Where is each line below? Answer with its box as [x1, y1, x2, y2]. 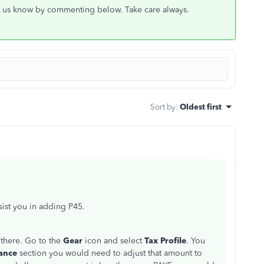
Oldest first [180, 102, 222, 111]
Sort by [150, 102, 176, 111]
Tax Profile [144, 236, 186, 246]
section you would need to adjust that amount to [17, 248, 202, 258]
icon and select [85, 236, 144, 246]
